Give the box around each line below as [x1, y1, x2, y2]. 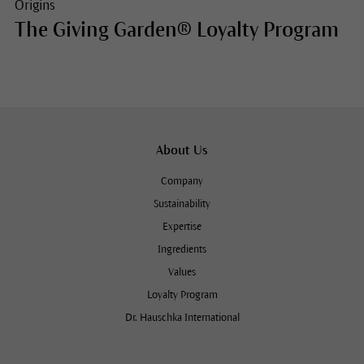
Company [161, 175, 203, 187]
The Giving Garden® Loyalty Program [14, 18, 339, 41]
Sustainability [154, 197, 210, 210]
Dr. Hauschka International [124, 311, 240, 323]
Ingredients [158, 243, 206, 255]
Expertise [162, 220, 201, 232]
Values [168, 266, 196, 278]
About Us [156, 142, 208, 157]
